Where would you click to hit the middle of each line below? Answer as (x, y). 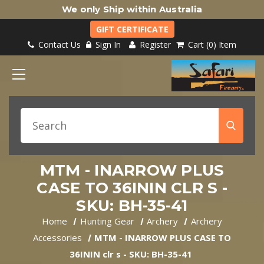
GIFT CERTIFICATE (132, 29)
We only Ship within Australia (132, 9)
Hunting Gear (107, 221)
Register (154, 44)
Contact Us (58, 44)
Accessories (57, 237)
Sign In (108, 44)
